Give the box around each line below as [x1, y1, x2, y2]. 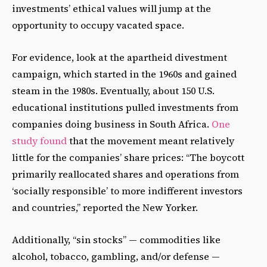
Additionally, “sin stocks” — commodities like [12, 233, 221, 247]
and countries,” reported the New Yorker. [12, 201, 198, 215]
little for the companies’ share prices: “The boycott [12, 151, 244, 164]
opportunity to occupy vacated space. [12, 18, 184, 32]
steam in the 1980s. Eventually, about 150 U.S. [12, 84, 215, 98]
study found [12, 134, 67, 148]
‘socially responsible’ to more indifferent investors [12, 184, 243, 198]
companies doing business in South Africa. [12, 117, 212, 131]
